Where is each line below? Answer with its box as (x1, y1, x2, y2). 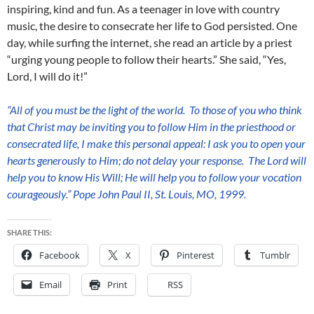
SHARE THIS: (7, 228, 52, 237)
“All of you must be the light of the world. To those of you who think (7, 103, 302, 116)
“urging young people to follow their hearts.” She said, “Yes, (7, 53, 286, 66)
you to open (228, 137, 282, 150)
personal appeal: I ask (130, 137, 228, 150)
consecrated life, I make (7, 137, 112, 150)
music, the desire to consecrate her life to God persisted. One (7, 19, 297, 32)
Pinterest (177, 249, 214, 261)
